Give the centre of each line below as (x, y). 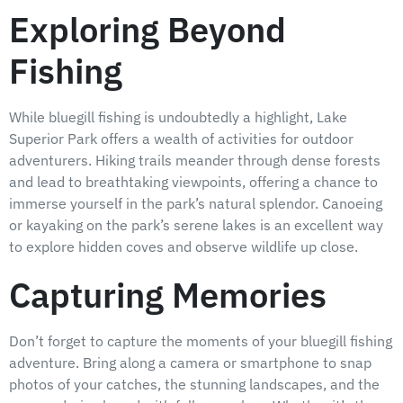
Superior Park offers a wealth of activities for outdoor (181, 139)
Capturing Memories (168, 296)
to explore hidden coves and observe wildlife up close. (184, 247)
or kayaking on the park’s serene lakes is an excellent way (196, 225)
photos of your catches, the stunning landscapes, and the (194, 385)
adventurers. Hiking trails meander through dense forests (195, 161)
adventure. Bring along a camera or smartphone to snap (190, 363)
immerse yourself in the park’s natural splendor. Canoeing (196, 204)
